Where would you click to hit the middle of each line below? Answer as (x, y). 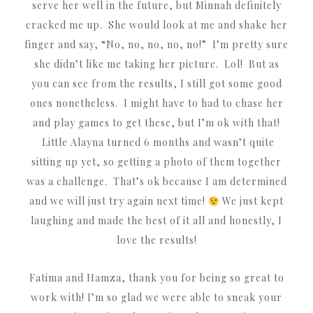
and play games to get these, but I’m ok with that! (156, 123)
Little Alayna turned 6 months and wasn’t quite (156, 143)
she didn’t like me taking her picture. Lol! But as (156, 64)
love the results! (156, 240)
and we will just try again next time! (119, 201)
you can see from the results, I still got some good (156, 84)
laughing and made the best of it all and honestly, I (156, 221)
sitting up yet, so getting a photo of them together (156, 162)
